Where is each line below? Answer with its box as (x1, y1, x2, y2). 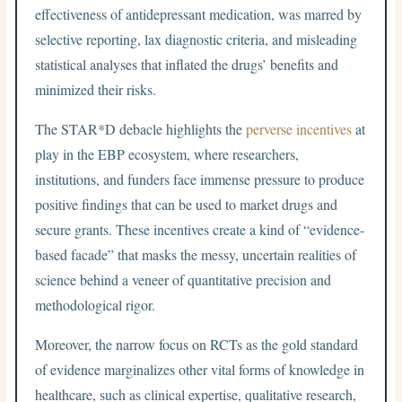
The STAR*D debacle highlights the (35, 118, 247, 138)
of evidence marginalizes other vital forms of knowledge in (35, 359, 365, 379)
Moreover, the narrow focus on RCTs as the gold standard (35, 334, 359, 354)
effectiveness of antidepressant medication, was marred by (35, 4, 363, 23)
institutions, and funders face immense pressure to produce (35, 169, 365, 188)
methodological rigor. (35, 294, 156, 314)
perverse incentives (246, 118, 353, 138)
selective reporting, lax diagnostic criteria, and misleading (35, 29, 358, 48)
